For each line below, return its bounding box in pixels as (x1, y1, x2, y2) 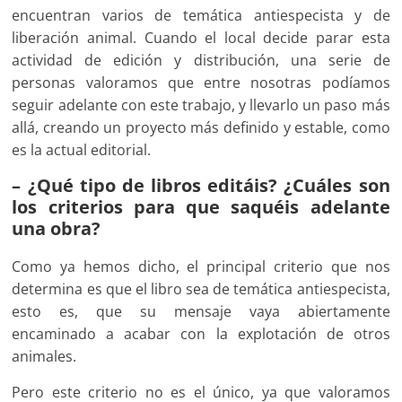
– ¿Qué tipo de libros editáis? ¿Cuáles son (12, 173, 390, 198)
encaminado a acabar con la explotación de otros (12, 324, 390, 345)
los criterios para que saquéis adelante (12, 195, 390, 220)
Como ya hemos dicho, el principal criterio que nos (12, 257, 390, 277)
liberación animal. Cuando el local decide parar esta (12, 28, 390, 48)
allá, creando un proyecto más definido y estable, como (12, 118, 390, 138)
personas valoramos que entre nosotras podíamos (12, 73, 390, 93)
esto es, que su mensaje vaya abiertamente (12, 301, 390, 322)
